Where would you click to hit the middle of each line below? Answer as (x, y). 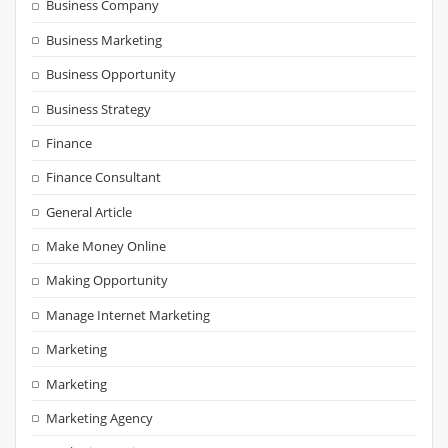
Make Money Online (106, 246)
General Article (89, 211)
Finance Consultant (104, 177)
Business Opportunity (111, 74)
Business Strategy (99, 108)
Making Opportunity (107, 280)
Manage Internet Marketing (128, 314)
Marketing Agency (100, 417)
